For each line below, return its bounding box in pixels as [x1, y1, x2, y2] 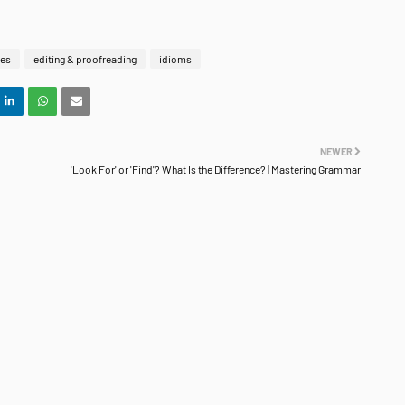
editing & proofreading [33, 52, 137, 65]
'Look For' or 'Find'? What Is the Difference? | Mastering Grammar [71, 162, 361, 175]
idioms [159, 52, 192, 65]
